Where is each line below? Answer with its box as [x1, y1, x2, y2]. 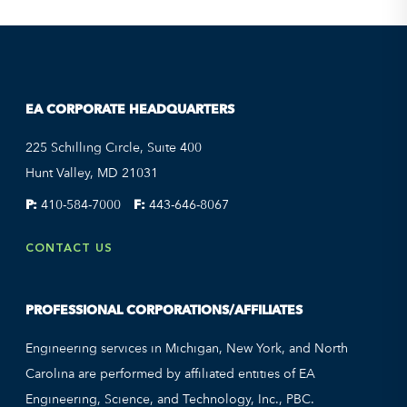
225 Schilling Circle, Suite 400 [25, 139, 202, 154]
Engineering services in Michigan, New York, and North [25, 340, 348, 355]
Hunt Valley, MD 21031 [25, 164, 158, 180]
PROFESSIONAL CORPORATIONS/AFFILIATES [25, 302, 303, 317]
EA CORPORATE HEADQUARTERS [25, 101, 234, 116]
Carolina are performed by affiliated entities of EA [25, 365, 315, 381]
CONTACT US [25, 240, 113, 254]
